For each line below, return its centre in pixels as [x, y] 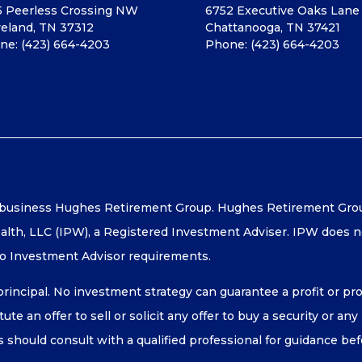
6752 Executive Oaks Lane [282, 11]
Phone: [227, 45]
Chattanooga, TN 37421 [272, 28]
